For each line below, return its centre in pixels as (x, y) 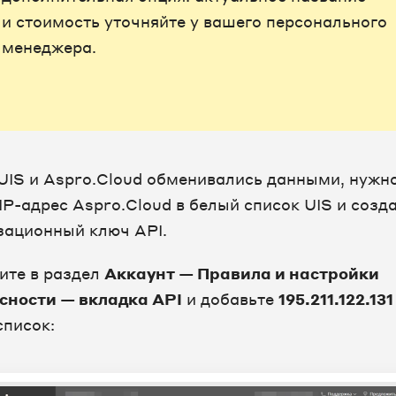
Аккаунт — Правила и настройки (242, 273)
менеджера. (49, 47)
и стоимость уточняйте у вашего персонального (194, 21)
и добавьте (230, 299)
